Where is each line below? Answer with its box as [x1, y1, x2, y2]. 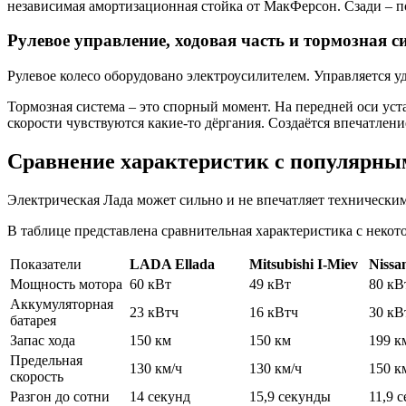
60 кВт [130, 275, 171, 292]
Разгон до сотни [10, 388, 110, 404]
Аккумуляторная [10, 295, 113, 312]
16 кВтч [249, 304, 298, 320]
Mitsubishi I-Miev [249, 256, 358, 272]
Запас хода [10, 332, 75, 348]
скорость [10, 368, 63, 384]
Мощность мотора [10, 275, 122, 292]
